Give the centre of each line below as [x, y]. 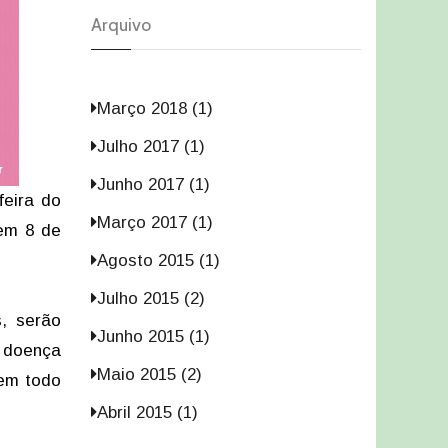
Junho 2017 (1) [153, 184]
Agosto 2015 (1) [158, 260]
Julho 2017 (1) [151, 146]
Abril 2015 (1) [147, 412]
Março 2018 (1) [155, 108]
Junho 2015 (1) [153, 336]
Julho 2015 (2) [151, 298]
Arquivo [121, 25]
